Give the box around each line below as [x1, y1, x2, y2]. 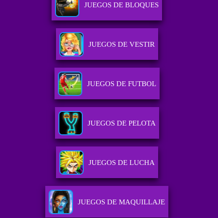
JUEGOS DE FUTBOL [87, 80, 156, 88]
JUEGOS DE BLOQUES [84, 1, 159, 9]
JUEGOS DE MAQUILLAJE [78, 198, 165, 206]
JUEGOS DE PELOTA [87, 119, 156, 127]
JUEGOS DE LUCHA [88, 159, 155, 167]
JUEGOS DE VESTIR [88, 40, 155, 49]
